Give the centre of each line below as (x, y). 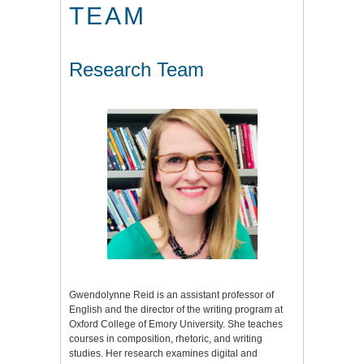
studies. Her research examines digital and (163, 354)
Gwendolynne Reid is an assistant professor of (171, 295)
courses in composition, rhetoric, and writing (166, 339)
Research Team (136, 70)
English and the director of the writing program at (176, 310)
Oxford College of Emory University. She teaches (176, 325)
